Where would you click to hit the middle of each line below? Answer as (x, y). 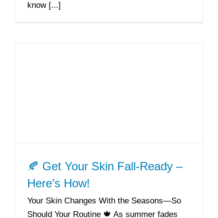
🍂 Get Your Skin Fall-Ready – (105, 166)
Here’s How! (59, 183)
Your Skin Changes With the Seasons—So (104, 200)
